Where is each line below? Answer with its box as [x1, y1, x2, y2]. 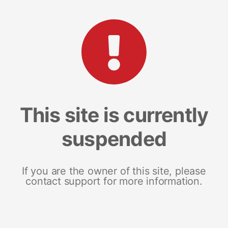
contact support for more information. [25, 175, 203, 187]
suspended [62, 126, 166, 151]
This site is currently [19, 102, 209, 127]
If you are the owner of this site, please [22, 164, 206, 177]
